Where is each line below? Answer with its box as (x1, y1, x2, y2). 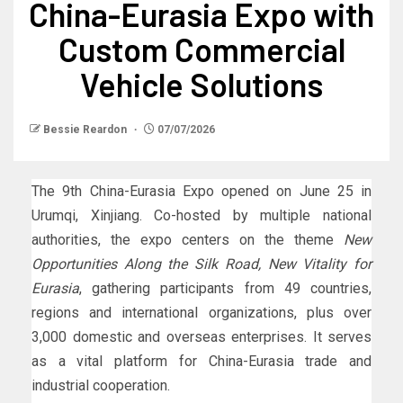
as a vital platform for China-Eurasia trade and (31, 352, 372, 370)
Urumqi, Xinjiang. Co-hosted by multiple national (31, 206, 372, 224)
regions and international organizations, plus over (31, 303, 372, 321)
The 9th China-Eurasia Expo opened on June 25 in (31, 182, 372, 200)
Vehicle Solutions (80, 64, 323, 103)
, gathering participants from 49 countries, (79, 279, 372, 297)
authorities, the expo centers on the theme (31, 230, 344, 248)
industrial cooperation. (31, 376, 170, 394)
